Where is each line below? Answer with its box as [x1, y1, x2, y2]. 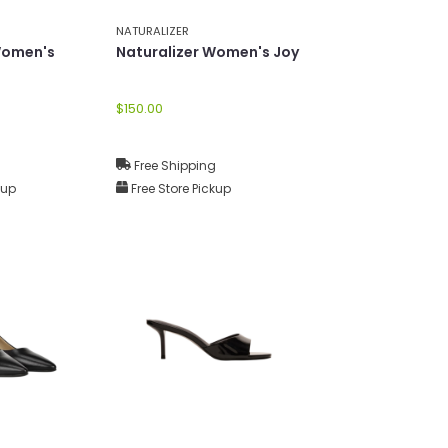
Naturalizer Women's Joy [116, 41, 299, 62]
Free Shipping [131, 156, 216, 174]
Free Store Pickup [128, 179, 231, 197]
